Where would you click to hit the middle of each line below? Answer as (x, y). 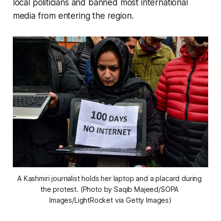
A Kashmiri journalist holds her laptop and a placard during (110, 178)
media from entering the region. (73, 16)
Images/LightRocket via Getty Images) (110, 200)
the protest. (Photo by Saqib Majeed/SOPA (110, 189)
